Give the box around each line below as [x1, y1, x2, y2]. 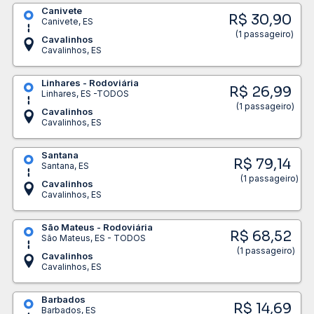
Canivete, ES [41, 15, 93, 27]
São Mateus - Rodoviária [41, 221, 153, 233]
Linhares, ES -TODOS [41, 88, 129, 99]
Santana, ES [41, 160, 89, 171]
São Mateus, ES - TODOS [41, 232, 146, 243]
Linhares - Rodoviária [41, 76, 139, 88]
